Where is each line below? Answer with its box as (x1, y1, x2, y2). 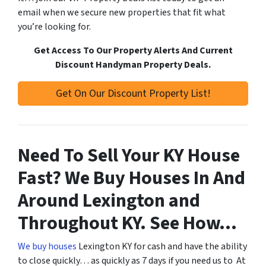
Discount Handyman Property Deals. (55, 58, 211, 71)
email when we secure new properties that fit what (18, 6, 226, 19)
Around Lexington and (18, 187, 200, 214)
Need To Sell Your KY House (18, 142, 240, 169)
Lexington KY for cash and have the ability (77, 240, 247, 253)
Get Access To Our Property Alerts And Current (33, 44, 233, 57)
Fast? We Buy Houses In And (18, 164, 245, 192)
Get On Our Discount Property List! (55, 86, 211, 101)
